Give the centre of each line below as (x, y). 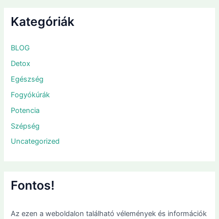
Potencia (25, 110)
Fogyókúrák (31, 95)
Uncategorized (35, 142)
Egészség (27, 79)
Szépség (25, 126)
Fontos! (33, 186)
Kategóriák (43, 22)
